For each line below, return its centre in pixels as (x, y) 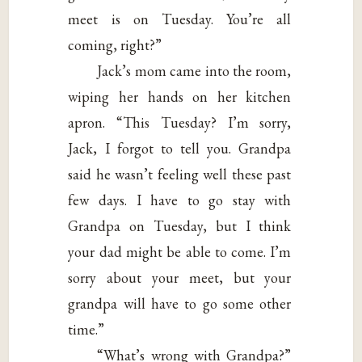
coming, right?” (115, 44)
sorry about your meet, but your (180, 277)
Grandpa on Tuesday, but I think (180, 225)
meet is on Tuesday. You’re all (180, 19)
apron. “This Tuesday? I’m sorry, (180, 122)
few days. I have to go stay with (180, 200)
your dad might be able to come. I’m (180, 251)
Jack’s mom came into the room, (194, 70)
